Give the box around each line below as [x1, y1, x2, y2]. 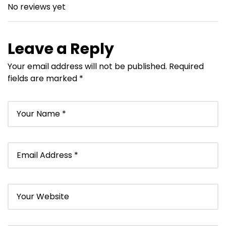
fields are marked [8, 73, 79, 85]
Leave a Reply [8, 38, 114, 60]
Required [169, 61, 204, 73]
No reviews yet [8, 1, 66, 13]
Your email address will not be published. [8, 61, 167, 73]
